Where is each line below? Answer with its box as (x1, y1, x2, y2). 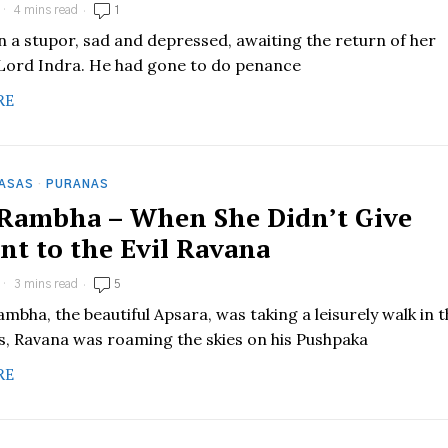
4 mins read (11, 4, 78, 16)
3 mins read (11, 278, 78, 290)
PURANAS (46, 179, 109, 190)
